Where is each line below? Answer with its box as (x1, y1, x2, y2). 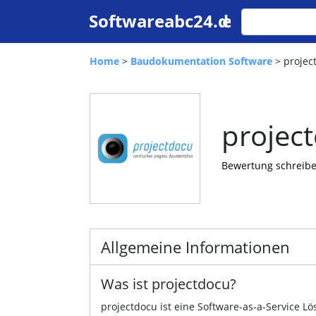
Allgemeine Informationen (101, 236, 290, 257)
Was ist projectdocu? (101, 274, 236, 293)
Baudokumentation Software (130, 54, 272, 68)
